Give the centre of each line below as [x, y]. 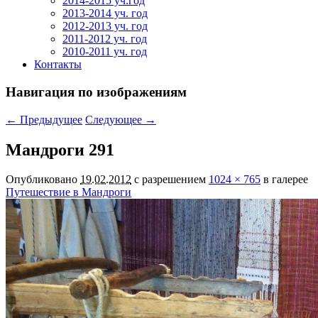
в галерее [284, 180]
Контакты [58, 65]
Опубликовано [43, 180]
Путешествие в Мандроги [68, 192]
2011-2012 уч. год [105, 39]
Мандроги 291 [60, 149]
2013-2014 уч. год [105, 13]
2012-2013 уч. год [105, 26]
